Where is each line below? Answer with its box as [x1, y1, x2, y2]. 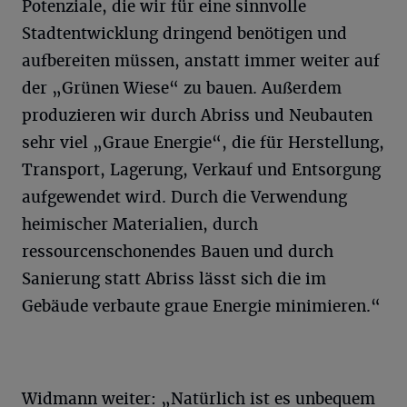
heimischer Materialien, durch [22, 213, 258, 234]
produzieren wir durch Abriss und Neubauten [22, 104, 372, 125]
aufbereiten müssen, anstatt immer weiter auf [22, 50, 380, 71]
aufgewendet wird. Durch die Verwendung [22, 186, 347, 207]
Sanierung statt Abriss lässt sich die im [22, 268, 326, 289]
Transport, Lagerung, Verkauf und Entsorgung [22, 159, 381, 180]
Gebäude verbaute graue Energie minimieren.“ [22, 295, 381, 316]
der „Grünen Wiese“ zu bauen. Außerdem [22, 77, 342, 98]
